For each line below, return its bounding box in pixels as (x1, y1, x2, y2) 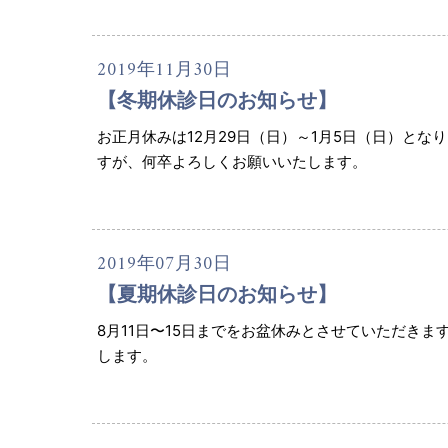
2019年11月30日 (97, 55, 231, 87)
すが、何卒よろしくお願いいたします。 (97, 152, 367, 172)
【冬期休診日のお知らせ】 (97, 89, 337, 112)
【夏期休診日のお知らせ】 (97, 283, 337, 306)
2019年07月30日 (97, 249, 231, 281)
